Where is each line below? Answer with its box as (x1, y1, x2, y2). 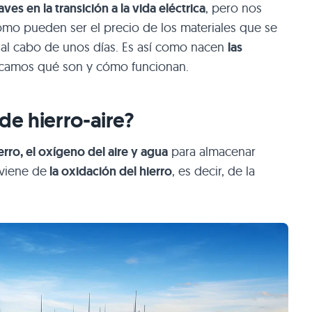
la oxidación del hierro (47, 162, 172, 180)
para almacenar (168, 143, 256, 159)
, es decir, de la (172, 162, 255, 179)
